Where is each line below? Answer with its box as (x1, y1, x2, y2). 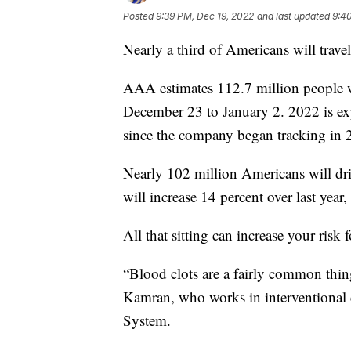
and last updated (257, 9, 330, 22)
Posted (123, 9, 156, 22)
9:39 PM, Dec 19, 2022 (156, 9, 254, 22)
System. (123, 309, 171, 330)
